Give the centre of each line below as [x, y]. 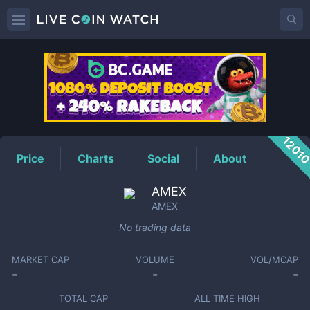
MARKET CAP [40, 259]
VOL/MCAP [275, 259]
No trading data [155, 227]
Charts [96, 158]
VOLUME [155, 259]
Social [164, 158]
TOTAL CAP [83, 298]
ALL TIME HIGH [227, 298]
